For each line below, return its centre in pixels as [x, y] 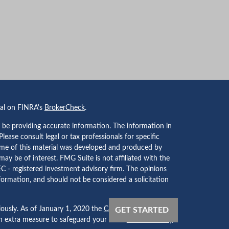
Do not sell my [150, 220]
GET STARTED [142, 210]
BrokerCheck [64, 108]
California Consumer [135, 209]
